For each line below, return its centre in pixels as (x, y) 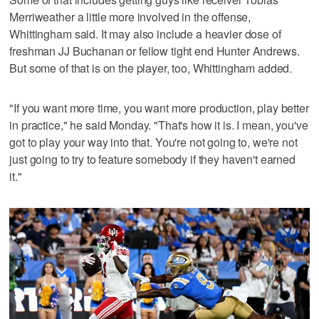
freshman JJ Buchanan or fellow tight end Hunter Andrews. (155, 51)
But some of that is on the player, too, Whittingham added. (151, 68)
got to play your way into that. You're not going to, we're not (153, 142)
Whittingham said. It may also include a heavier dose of (145, 33)
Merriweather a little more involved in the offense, (130, 16)
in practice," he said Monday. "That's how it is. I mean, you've (159, 125)
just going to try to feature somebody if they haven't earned (152, 159)
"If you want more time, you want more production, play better (159, 108)
